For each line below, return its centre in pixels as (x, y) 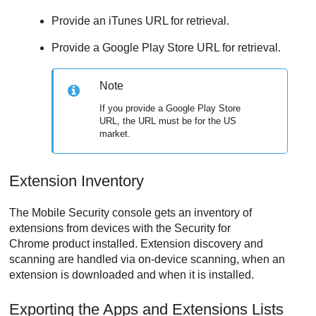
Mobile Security (71, 212)
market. (115, 134)
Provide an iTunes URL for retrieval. (141, 20)
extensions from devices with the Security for (120, 228)
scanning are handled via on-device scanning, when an (147, 259)
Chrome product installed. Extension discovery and (136, 243)
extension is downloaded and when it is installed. (132, 274)
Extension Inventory (77, 181)
